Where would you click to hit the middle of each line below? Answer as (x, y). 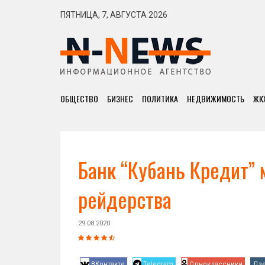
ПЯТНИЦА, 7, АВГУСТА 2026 (114, 15)
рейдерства (125, 199)
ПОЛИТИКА (160, 98)
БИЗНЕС (120, 98)
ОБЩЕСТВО (79, 98)
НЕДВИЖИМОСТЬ (216, 98)
